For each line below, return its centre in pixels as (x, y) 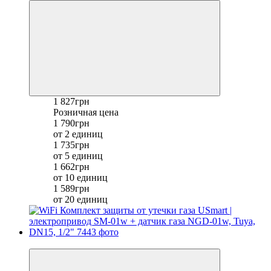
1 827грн (71, 101)
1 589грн (71, 188)
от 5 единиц (78, 155)
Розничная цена (86, 112)
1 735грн (71, 145)
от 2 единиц (78, 134)
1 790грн (71, 123)
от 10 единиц (80, 177)
